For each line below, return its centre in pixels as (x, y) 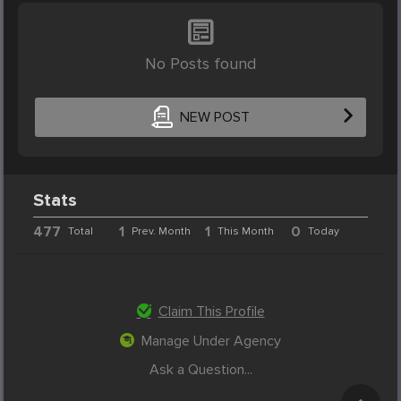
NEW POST (214, 118)
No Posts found (200, 63)
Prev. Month (162, 231)
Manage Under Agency (211, 341)
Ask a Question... (200, 369)
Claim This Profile (211, 311)
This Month (245, 231)
